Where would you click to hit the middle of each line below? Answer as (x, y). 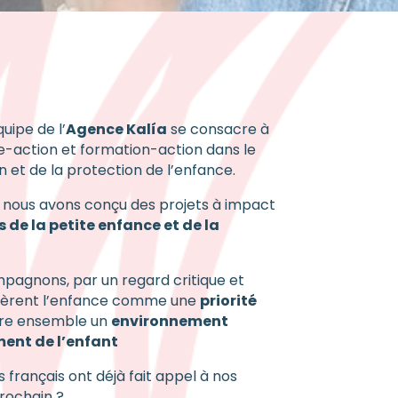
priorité (228, 300)
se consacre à (218, 129)
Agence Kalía (116, 129)
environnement (169, 321)
